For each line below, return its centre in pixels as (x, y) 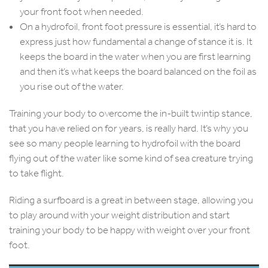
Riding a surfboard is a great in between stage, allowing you (131, 200)
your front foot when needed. (82, 12)
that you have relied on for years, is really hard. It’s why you (129, 129)
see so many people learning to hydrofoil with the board (125, 144)
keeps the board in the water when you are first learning (135, 57)
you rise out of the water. (72, 87)
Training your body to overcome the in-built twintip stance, (131, 114)
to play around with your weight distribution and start (119, 215)
